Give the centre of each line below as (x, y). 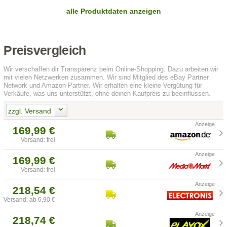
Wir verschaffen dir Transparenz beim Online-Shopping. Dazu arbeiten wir (111, 69)
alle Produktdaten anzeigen (113, 11)
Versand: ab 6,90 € (30, 200)
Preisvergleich (45, 51)
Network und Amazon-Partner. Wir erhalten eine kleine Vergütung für (103, 86)
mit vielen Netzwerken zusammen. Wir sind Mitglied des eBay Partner (106, 78)
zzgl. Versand (29, 111)
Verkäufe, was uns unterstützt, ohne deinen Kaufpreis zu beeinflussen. (107, 94)
